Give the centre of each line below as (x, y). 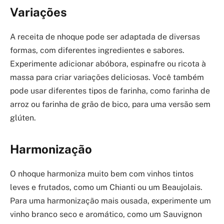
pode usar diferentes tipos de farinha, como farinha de (110, 91)
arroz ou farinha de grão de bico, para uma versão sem (110, 104)
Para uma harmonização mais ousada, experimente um (110, 201)
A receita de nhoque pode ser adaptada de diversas (105, 37)
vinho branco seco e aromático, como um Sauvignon (106, 214)
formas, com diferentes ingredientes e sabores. (97, 50)
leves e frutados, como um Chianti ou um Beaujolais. (106, 187)
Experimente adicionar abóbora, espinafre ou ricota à (108, 64)
